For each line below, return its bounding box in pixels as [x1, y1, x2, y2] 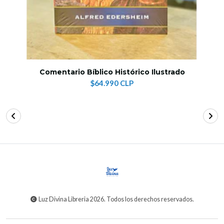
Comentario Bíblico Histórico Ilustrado [39, 67, 185, 77]
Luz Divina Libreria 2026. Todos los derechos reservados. [37, 195, 194, 203]
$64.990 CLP [90, 78, 133, 88]
